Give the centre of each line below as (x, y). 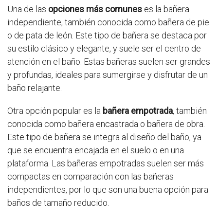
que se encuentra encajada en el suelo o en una (96, 150)
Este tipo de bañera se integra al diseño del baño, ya (104, 137)
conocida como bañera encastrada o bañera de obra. (106, 124)
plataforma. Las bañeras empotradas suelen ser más (106, 163)
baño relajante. (35, 88)
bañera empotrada (138, 111)
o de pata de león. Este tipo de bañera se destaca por (107, 36)
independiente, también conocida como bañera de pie (108, 22)
